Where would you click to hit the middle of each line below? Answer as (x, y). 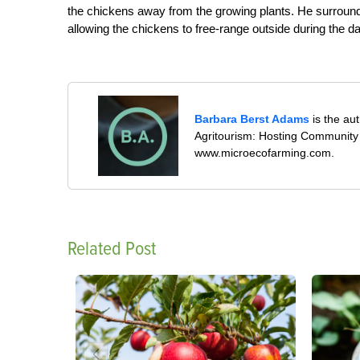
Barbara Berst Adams (252, 119)
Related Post (112, 249)
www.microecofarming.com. (265, 152)
